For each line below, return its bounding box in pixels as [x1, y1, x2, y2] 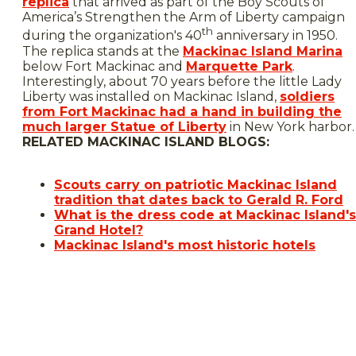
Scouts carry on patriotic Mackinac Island [54, 176, 337, 192]
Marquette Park [186, 58, 292, 74]
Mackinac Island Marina [183, 43, 342, 59]
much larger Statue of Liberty [22, 118, 226, 134]
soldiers [280, 88, 335, 104]
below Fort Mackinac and [22, 58, 186, 74]
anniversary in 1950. [213, 28, 338, 44]
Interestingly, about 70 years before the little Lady [22, 73, 342, 89]
